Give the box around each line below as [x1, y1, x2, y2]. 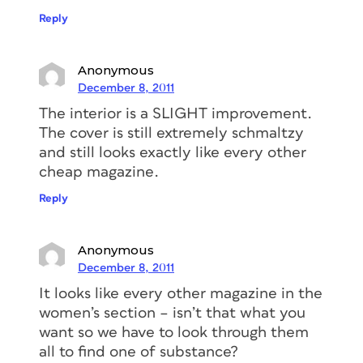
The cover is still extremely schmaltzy [39, 125, 304, 141]
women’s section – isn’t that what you [39, 305, 305, 321]
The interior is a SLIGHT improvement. [39, 105, 312, 122]
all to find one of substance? [39, 344, 238, 360]
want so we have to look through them [39, 324, 309, 340]
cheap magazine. [39, 164, 159, 180]
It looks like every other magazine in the [39, 285, 322, 301]
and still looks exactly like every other [39, 144, 306, 160]
